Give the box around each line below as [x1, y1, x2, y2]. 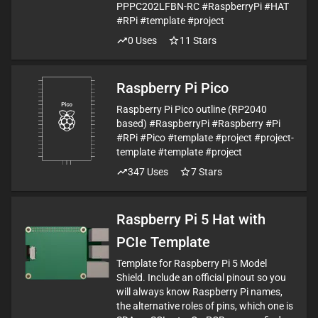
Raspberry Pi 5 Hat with [116, 211, 265, 228]
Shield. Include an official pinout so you [116, 272, 286, 283]
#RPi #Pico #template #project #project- [116, 132, 294, 143]
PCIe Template [116, 234, 210, 251]
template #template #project [116, 146, 242, 158]
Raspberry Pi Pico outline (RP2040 [116, 104, 267, 115]
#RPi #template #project [116, 15, 224, 26]
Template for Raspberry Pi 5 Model [116, 258, 267, 269]
